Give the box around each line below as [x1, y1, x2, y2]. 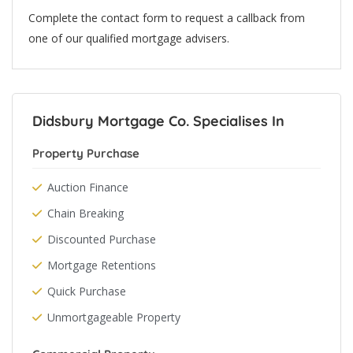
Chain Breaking [47, 206, 124, 221]
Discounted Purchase [47, 232, 156, 247]
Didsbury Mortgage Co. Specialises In [32, 112, 284, 130]
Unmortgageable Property [47, 310, 180, 325]
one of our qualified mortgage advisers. [28, 31, 229, 46]
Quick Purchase [47, 284, 126, 299]
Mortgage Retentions [47, 258, 156, 273]
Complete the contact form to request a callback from [28, 10, 305, 25]
